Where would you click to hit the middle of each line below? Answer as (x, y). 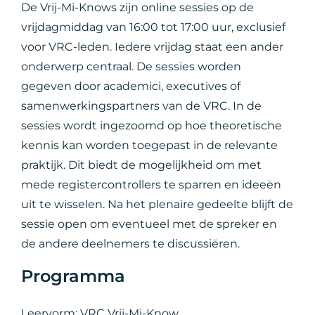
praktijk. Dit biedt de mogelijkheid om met (142, 165)
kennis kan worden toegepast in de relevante (150, 145)
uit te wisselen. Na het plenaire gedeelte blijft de (157, 204)
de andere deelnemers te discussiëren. (131, 244)
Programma (73, 276)
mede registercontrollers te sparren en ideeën (152, 185)
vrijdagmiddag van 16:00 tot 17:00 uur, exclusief (154, 27)
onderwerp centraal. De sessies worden (131, 66)
